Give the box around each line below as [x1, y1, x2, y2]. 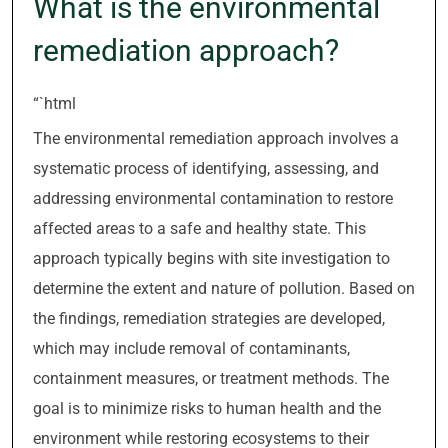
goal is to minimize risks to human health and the [33, 399, 381, 418]
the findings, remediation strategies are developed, [33, 309, 385, 328]
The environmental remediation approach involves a [33, 129, 399, 148]
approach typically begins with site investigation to [33, 249, 390, 268]
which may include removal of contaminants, [33, 339, 350, 358]
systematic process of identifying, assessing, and [33, 159, 379, 178]
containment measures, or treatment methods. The [33, 369, 389, 388]
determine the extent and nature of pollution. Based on [33, 279, 415, 298]
